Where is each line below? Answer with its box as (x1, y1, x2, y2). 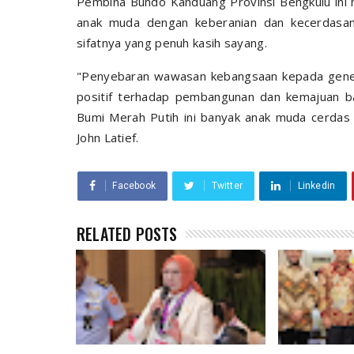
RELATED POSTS (77, 222, 178, 246)
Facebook (112, 180, 156, 191)
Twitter (211, 180, 243, 191)
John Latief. (77, 130, 139, 145)
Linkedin (297, 180, 336, 191)
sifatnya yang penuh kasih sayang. (77, 35, 267, 51)
